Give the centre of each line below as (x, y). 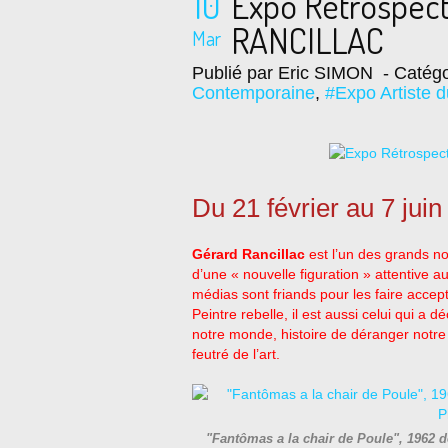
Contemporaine (253, 93)
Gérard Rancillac (248, 254)
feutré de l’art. (236, 354)
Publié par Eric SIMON (282, 73)
